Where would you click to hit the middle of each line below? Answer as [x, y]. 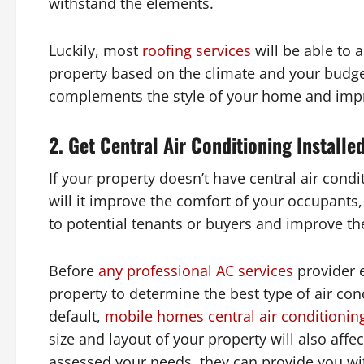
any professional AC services [196, 271]
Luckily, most [95, 51]
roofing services [197, 51]
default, [77, 316]
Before [74, 271]
